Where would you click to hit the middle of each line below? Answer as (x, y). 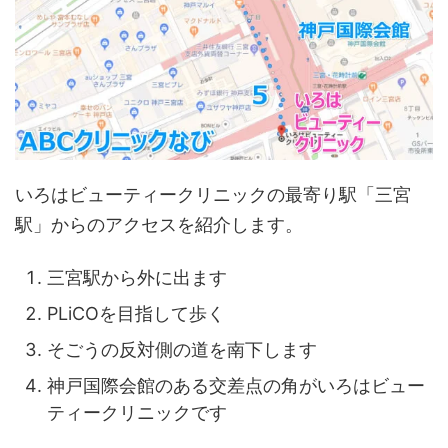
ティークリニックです (137, 413)
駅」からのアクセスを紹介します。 (159, 224)
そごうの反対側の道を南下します (182, 350)
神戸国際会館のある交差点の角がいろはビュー (236, 386)
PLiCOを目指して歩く (136, 314)
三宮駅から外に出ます (137, 278)
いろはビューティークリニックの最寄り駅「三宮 (213, 194)
